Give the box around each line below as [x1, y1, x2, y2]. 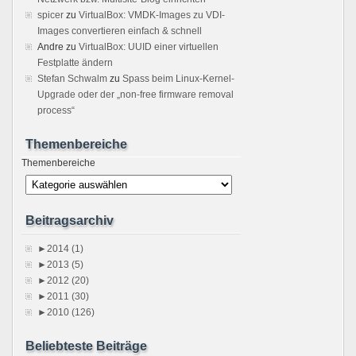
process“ [37, 105, 75, 117]
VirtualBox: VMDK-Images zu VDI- [79, 10, 225, 21]
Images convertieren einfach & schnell [37, 25, 202, 37]
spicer [37, 10, 64, 21]
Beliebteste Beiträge [25, 339, 147, 354]
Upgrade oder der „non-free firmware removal [37, 89, 234, 101]
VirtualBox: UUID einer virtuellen [79, 41, 219, 53]
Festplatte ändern [37, 57, 113, 69]
